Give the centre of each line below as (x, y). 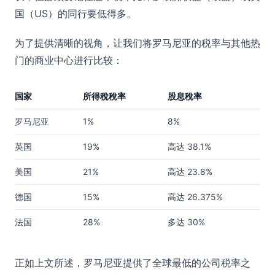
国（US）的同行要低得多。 (76, 13)
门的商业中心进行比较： (69, 60)
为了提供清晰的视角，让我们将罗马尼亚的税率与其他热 (137, 43)
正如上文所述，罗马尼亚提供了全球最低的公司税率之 (133, 262)
